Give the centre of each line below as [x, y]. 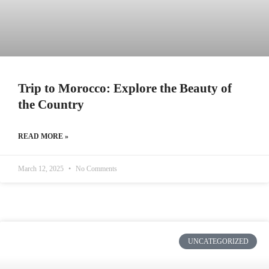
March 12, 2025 [42, 169]
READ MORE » [43, 136]
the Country [51, 104]
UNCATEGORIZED [218, 242]
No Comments [95, 169]
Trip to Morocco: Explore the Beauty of [125, 88]
